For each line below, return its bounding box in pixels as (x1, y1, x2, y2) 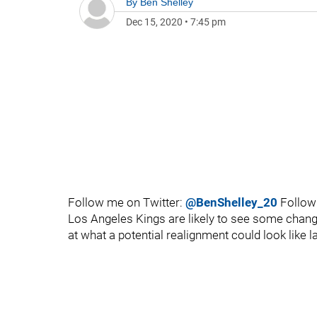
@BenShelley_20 (185, 195, 277, 209)
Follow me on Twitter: (68, 195, 185, 209)
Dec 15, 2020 (126, 16, 183, 28)
